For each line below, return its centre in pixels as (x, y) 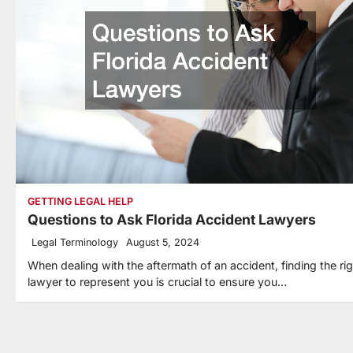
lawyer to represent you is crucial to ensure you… (157, 281)
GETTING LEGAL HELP (80, 201)
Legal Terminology (75, 242)
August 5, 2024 (163, 242)
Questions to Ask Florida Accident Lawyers (172, 219)
